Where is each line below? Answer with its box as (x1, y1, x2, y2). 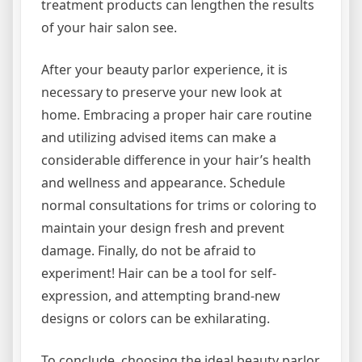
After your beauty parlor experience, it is (41, 60, 288, 78)
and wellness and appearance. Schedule (41, 173, 285, 192)
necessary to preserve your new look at (41, 82, 282, 101)
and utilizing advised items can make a (41, 128, 276, 146)
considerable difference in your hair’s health (41, 150, 311, 169)
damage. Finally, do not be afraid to (41, 241, 256, 259)
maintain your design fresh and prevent (41, 218, 284, 237)
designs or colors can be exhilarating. (41, 309, 270, 327)
